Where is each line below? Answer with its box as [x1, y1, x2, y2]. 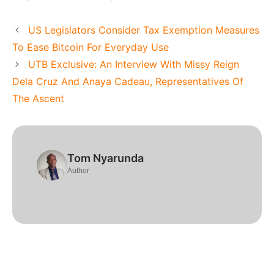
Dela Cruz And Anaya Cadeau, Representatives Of [12, 75, 243, 87]
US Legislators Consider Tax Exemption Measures [28, 23, 259, 36]
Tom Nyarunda [67, 151, 144, 165]
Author [67, 166, 89, 175]
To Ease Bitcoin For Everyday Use [12, 40, 169, 53]
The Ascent [12, 92, 64, 105]
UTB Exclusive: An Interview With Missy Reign [28, 57, 239, 70]
